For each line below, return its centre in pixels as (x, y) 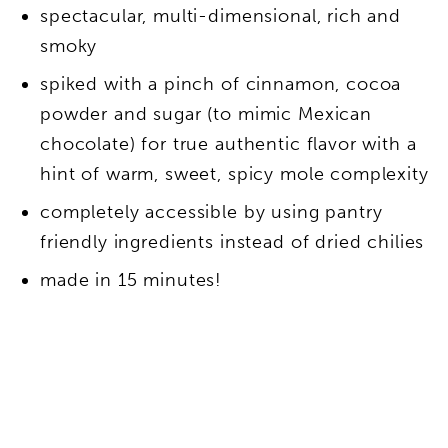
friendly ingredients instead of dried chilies (232, 242)
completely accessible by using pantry (211, 212)
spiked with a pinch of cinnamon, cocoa (221, 84)
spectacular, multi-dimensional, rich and (221, 16)
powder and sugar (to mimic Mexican (206, 114)
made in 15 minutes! (131, 280)
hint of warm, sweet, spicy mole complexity (234, 174)
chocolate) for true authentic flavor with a (228, 144)
